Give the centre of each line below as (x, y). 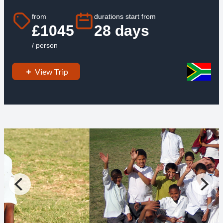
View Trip (51, 72)
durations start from (125, 16)
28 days (121, 30)
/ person (45, 45)
